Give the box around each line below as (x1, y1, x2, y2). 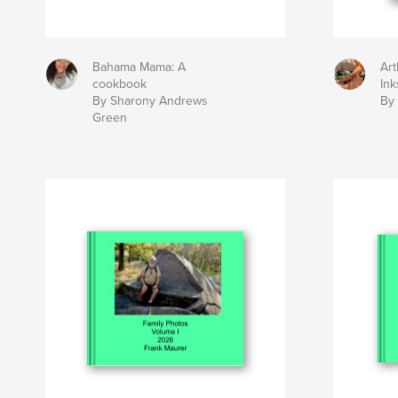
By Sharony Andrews (92, 93, 208, 109)
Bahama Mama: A (92, 60, 186, 76)
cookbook (92, 76, 147, 92)
